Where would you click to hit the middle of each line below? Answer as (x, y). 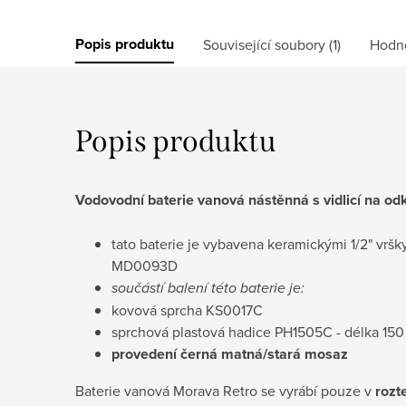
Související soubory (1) (272, 44)
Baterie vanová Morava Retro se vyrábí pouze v (225, 390)
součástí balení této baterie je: (208, 287)
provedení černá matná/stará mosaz (230, 353)
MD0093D (145, 265)
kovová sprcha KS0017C (187, 309)
